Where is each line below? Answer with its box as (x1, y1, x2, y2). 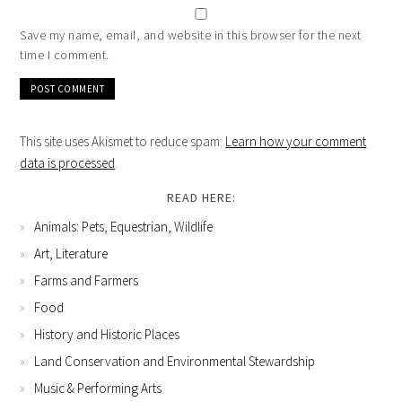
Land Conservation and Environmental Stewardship (34, 353, 316, 371)
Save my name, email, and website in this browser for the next (20, 27, 362, 44)
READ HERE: (166, 189, 236, 206)
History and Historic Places (34, 326, 180, 344)
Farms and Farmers (34, 272, 139, 290)
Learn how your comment (225, 133, 367, 151)
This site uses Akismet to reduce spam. (20, 133, 226, 151)
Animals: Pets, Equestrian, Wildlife (34, 218, 214, 236)
